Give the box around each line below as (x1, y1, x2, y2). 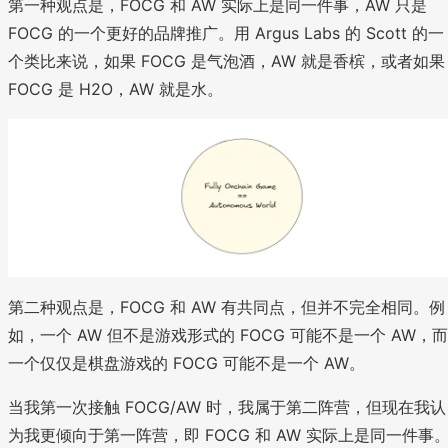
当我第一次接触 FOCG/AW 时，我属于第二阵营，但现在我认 (8, 397, 446, 418)
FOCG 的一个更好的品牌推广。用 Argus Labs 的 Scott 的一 (8, 23, 444, 44)
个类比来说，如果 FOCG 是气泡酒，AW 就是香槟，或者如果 (8, 51, 445, 72)
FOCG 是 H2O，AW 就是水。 (8, 79, 223, 100)
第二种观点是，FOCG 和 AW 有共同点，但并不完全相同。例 (8, 297, 445, 318)
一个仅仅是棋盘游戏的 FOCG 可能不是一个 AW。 (8, 353, 365, 374)
